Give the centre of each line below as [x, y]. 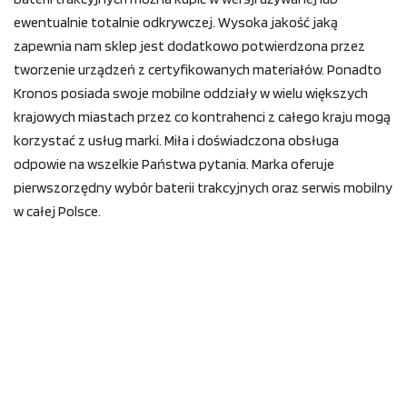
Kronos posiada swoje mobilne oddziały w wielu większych [191, 94]
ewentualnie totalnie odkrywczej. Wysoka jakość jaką [176, 23]
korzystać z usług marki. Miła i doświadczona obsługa [176, 141]
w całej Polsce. [57, 212]
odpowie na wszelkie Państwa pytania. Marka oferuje [174, 164]
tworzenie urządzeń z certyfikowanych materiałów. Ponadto [198, 70]
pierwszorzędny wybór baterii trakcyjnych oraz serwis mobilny [203, 188]
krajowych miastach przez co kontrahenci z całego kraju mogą [202, 117]
